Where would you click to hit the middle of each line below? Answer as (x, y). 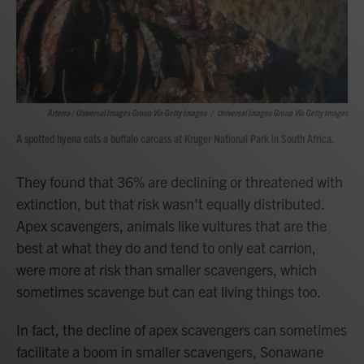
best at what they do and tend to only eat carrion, (166, 247)
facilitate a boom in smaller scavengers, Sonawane (170, 351)
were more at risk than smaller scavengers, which (167, 269)
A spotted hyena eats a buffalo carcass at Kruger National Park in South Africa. (175, 138)
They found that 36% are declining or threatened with (180, 182)
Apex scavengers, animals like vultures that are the (171, 225)
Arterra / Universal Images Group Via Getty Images (127, 112)
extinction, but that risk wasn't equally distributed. (170, 204)
